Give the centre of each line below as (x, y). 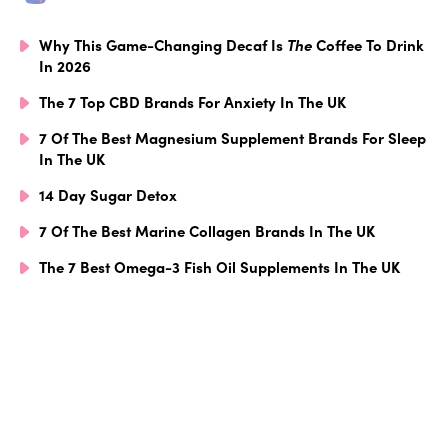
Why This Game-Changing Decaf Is (163, 44)
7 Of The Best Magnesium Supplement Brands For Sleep (232, 137)
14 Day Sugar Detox (108, 194)
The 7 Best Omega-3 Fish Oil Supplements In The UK (219, 266)
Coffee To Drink (368, 44)
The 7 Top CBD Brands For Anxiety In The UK (192, 101)
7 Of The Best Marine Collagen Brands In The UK (207, 230)
